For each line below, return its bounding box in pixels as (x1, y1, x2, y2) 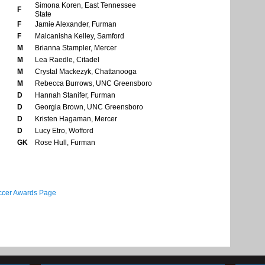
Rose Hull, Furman (35, 138, 95, 147)
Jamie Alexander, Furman (35, 20, 117, 29)
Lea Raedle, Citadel (35, 56, 99, 64)
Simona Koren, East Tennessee (35, 1, 136, 10)
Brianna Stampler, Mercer (35, 44, 117, 53)
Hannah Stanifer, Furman (35, 91, 115, 100)
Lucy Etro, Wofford (35, 127, 93, 135)
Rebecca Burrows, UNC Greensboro (35, 79, 152, 88)
